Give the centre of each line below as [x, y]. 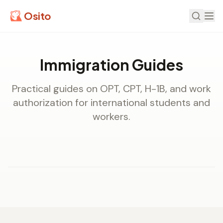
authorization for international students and [111, 103]
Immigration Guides [111, 65]
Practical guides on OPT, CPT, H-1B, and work [111, 89]
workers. [111, 116]
